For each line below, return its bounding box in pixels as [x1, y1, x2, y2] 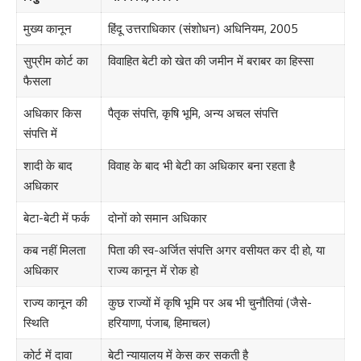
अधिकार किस [23, 106, 81, 122]
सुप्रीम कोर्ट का [23, 53, 88, 69]
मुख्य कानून [23, 21, 72, 37]
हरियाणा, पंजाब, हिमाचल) [107, 315, 210, 331]
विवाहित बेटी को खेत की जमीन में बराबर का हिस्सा [107, 53, 313, 69]
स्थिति [23, 315, 48, 331]
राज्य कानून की [23, 295, 87, 311]
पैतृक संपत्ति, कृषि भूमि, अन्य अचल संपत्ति [107, 106, 278, 122]
